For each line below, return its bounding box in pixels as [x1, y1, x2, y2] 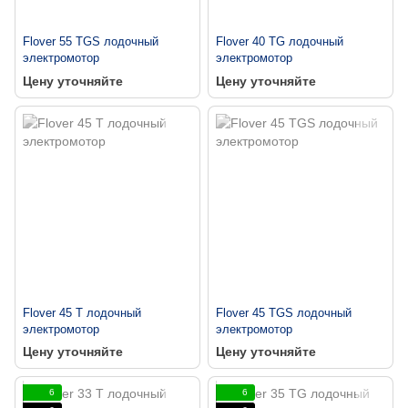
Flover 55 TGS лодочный [23, 35, 158, 49]
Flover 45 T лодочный [23, 305, 141, 320]
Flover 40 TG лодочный [216, 35, 343, 49]
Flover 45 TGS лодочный [216, 305, 352, 320]
